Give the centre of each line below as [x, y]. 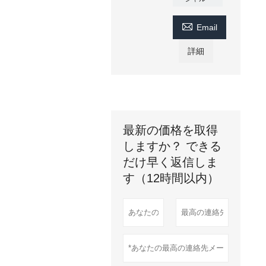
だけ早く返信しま [171, 162]
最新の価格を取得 [171, 130]
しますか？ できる [172, 146]
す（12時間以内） [171, 178]
